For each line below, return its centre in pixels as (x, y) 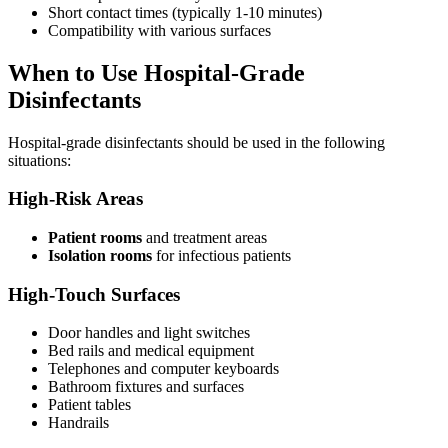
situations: (39, 160)
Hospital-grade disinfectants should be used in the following (196, 142)
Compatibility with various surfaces (159, 30)
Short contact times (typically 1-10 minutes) (185, 12)
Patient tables (89, 405)
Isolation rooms (100, 255)
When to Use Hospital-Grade (156, 72)
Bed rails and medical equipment (151, 351)
